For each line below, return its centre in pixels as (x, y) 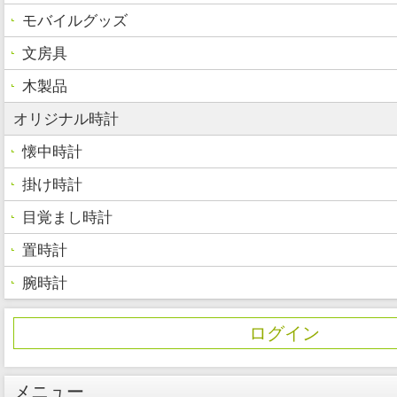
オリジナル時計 (66, 119)
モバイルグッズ (75, 20)
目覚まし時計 (67, 217)
